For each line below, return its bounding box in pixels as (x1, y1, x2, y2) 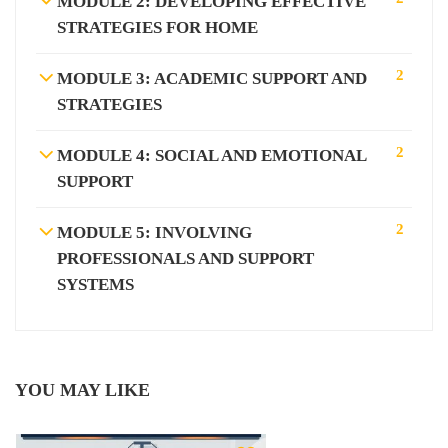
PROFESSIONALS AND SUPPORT (57, 249, 314, 268)
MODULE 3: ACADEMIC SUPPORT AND (57, 69, 367, 88)
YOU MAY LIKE (15, 380, 150, 400)
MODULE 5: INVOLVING (57, 223, 252, 242)
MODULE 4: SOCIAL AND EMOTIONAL (57, 146, 366, 165)
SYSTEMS (57, 275, 134, 294)
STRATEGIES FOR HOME (57, 18, 258, 37)
